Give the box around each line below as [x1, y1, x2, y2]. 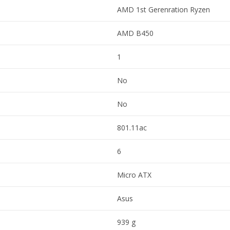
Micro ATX [117, 170, 151, 180]
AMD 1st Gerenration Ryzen [117, 5, 210, 15]
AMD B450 [117, 28, 154, 39]
